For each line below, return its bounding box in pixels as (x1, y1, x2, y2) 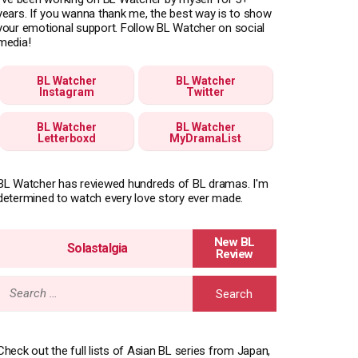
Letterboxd (37, 131, 96, 145)
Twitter (186, 85, 225, 98)
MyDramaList (169, 131, 242, 145)
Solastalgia (67, 240, 128, 256)
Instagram (38, 85, 94, 98)
